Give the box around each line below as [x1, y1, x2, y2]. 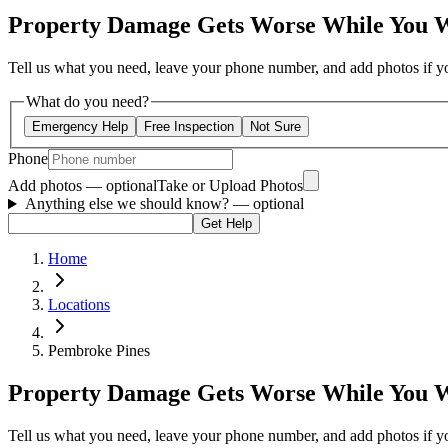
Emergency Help [32, 119, 128, 135]
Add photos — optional [8, 177, 157, 195]
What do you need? [26, 92, 149, 110]
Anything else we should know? [24, 195, 233, 213]
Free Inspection [144, 119, 234, 135]
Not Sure [250, 119, 301, 135]
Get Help [201, 216, 252, 232]
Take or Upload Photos [157, 177, 303, 195]
